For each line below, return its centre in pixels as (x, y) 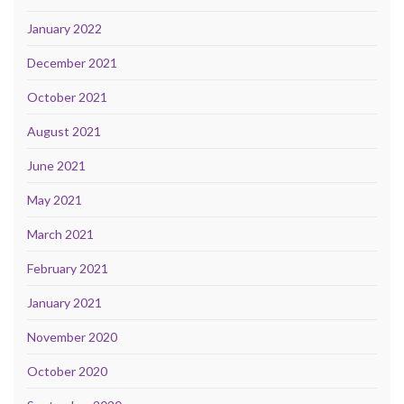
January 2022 (64, 28)
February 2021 (68, 268)
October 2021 (67, 96)
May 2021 (55, 199)
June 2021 (56, 165)
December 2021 (72, 62)
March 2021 (60, 234)
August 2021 (64, 131)
